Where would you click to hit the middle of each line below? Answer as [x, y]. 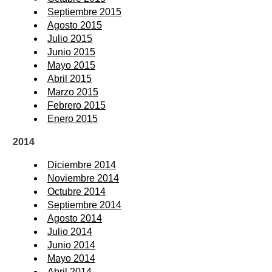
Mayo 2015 [71, 65]
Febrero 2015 [76, 105]
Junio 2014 [71, 245]
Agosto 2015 [75, 25]
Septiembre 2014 [84, 205]
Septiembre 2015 [84, 12]
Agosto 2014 [75, 218]
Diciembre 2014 [82, 165]
